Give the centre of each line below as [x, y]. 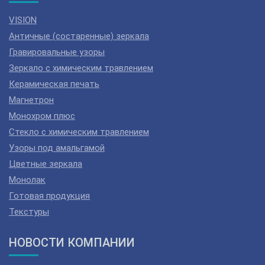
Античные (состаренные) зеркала [79, 36]
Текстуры [29, 211]
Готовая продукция [49, 195]
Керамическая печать [54, 84]
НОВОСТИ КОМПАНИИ [72, 242]
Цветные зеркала [46, 164]
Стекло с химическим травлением [79, 132]
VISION [23, 20]
